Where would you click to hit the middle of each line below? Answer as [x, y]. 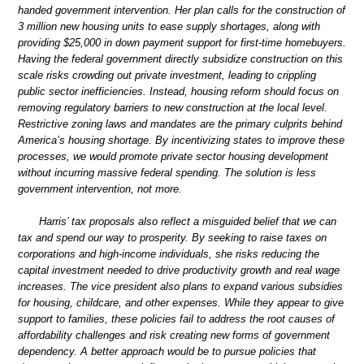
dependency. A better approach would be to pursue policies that [167, 351]
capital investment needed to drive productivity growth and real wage [179, 270]
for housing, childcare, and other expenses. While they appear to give [181, 302]
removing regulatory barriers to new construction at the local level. [173, 108]
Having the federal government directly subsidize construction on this [180, 59]
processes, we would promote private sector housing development [173, 157]
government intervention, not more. [100, 189]
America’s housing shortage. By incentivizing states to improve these [181, 141]
